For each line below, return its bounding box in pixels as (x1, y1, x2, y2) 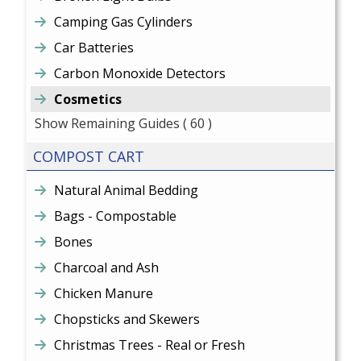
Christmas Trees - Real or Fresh (54, 336, 246, 354)
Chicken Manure (54, 284, 154, 302)
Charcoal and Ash (54, 259, 160, 276)
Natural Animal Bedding (54, 181, 199, 199)
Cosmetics (54, 90, 122, 108)
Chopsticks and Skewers (54, 310, 201, 328)
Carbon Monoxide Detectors (54, 64, 226, 82)
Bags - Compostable (54, 207, 177, 225)
